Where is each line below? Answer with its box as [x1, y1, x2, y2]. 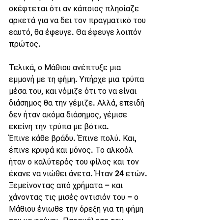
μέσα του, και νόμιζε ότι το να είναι [9, 86, 138, 96]
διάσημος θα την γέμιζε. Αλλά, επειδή [9, 98, 146, 108]
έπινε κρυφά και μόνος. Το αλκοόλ [9, 145, 135, 155]
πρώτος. [9, 39, 41, 49]
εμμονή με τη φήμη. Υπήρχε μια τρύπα [9, 75, 146, 84]
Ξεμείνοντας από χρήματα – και [9, 181, 125, 190]
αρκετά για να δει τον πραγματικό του [9, 16, 148, 25]
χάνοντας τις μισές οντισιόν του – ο [9, 192, 140, 202]
